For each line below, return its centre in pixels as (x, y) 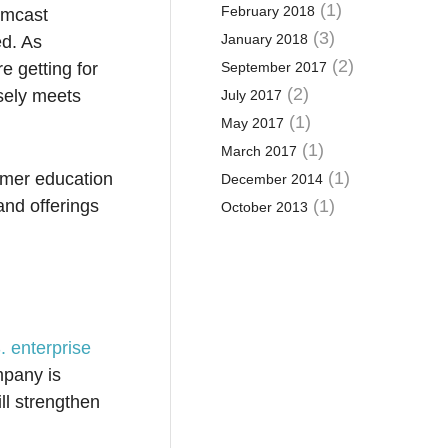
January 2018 (264, 39)
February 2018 (267, 11)
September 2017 (273, 67)
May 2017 (252, 123)
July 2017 (251, 95)
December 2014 (271, 179)
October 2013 (264, 207)
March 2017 (258, 151)
